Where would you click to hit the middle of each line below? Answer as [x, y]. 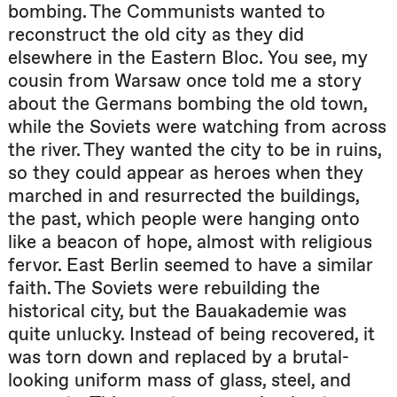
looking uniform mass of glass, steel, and [179, 380]
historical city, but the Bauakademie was [177, 311]
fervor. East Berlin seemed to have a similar [191, 265]
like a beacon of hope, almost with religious [190, 242]
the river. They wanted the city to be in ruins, [195, 150]
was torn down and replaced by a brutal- [179, 357]
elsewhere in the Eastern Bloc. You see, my [188, 58]
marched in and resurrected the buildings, [183, 196]
